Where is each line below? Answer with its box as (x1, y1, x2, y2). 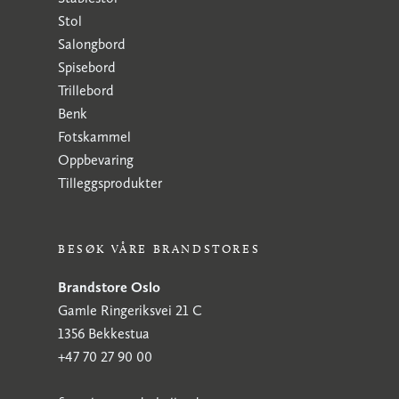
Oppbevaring (58, 151, 134, 168)
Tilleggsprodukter (58, 175, 162, 191)
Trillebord (58, 82, 114, 99)
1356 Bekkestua (58, 325, 150, 342)
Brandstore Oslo (58, 279, 160, 296)
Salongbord (58, 36, 126, 53)
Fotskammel (58, 128, 131, 145)
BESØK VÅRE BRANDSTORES (58, 241, 261, 256)
